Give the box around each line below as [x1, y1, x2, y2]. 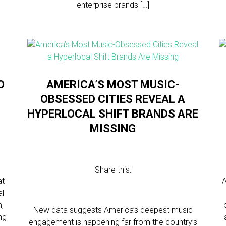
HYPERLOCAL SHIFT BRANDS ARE [27, 107, 199, 120]
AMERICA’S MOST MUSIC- [46, 78, 180, 91]
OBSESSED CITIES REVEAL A [40, 93, 186, 105]
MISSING [90, 122, 136, 135]
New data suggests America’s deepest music [33, 205, 193, 215]
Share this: [94, 165, 131, 175]
